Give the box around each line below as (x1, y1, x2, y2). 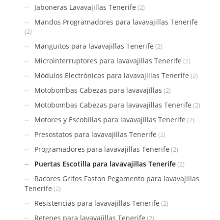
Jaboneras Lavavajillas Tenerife (34, 2, 136, 12)
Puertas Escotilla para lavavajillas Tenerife (34, 159, 176, 168)
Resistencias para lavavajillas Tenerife (34, 198, 160, 208)
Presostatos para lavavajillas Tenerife (34, 129, 157, 139)
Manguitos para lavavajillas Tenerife (34, 41, 154, 51)
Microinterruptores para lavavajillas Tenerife (34, 55, 182, 65)
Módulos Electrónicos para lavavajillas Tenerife (34, 70, 189, 80)
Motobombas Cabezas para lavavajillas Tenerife (34, 100, 192, 110)
